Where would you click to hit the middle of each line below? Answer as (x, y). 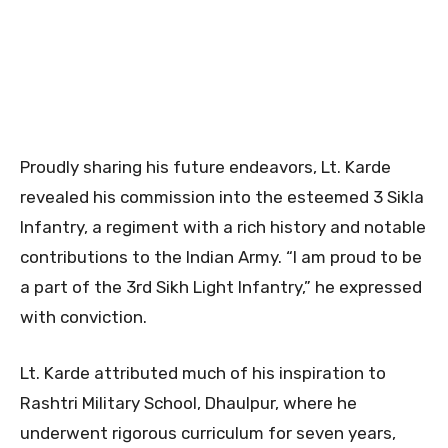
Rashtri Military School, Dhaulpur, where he (188, 402)
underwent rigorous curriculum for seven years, (208, 432)
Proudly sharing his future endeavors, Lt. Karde (205, 166)
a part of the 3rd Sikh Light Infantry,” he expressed (221, 286)
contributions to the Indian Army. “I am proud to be (221, 256)
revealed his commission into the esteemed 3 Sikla (222, 196)
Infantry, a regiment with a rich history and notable (223, 226)
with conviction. (83, 316)
